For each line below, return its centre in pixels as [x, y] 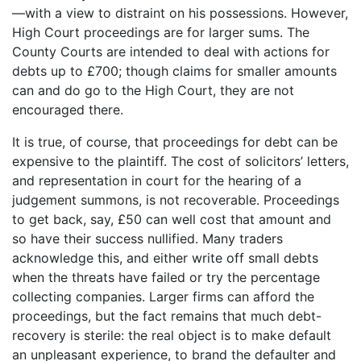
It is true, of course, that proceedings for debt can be [175, 141]
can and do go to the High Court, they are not [153, 90]
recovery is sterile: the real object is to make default [172, 335]
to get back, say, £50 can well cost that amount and [172, 219]
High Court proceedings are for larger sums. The [161, 32]
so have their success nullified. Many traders [147, 238]
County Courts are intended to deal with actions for [171, 51]
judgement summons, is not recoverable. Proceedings [176, 199]
